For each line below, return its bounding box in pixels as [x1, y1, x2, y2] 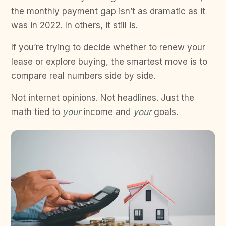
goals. [154, 106, 178, 117]
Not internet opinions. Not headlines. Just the [11, 92, 194, 103]
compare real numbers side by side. [11, 70, 158, 81]
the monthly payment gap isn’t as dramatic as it [11, 6, 205, 16]
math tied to [11, 106, 63, 117]
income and [81, 106, 133, 117]
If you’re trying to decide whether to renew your [11, 42, 205, 52]
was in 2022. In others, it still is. [11, 20, 138, 30]
